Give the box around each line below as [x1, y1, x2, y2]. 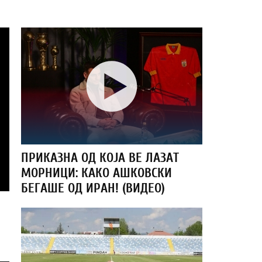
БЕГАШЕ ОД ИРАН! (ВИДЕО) [21, 181, 165, 196]
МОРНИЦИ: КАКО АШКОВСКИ [21, 166, 172, 181]
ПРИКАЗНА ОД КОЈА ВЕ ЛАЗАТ [21, 150, 179, 166]
